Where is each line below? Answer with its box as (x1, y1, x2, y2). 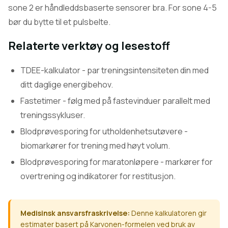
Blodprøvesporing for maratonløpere (20, 156, 159, 167)
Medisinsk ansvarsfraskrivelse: (20, 208, 130, 218)
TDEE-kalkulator (20, 65, 80, 76)
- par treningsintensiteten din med (80, 65, 209, 76)
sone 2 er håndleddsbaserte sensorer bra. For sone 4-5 (8, 2, 217, 13)
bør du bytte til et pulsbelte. (8, 16, 110, 27)
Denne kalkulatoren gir (130, 208, 207, 218)
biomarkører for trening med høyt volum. (20, 140, 170, 151)
